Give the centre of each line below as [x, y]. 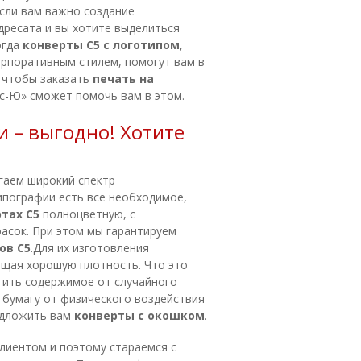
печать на [123, 79]
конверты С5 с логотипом [101, 45]
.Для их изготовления [90, 248]
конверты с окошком [139, 315]
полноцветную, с [89, 214]
